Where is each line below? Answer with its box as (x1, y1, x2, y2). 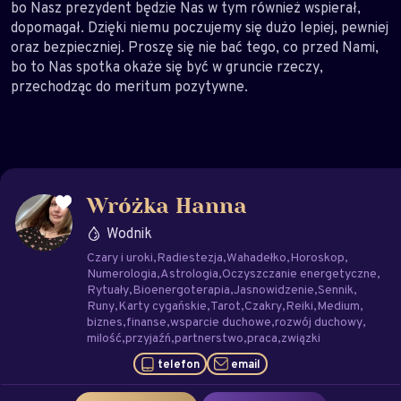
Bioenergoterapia (132, 281, 230, 297)
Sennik (318, 281, 354, 297)
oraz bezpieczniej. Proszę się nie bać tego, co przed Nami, (11, 38, 379, 56)
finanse (126, 313, 166, 329)
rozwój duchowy (275, 313, 363, 329)
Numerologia (87, 265, 157, 281)
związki (281, 329, 320, 346)
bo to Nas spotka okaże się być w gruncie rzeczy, (11, 57, 323, 76)
